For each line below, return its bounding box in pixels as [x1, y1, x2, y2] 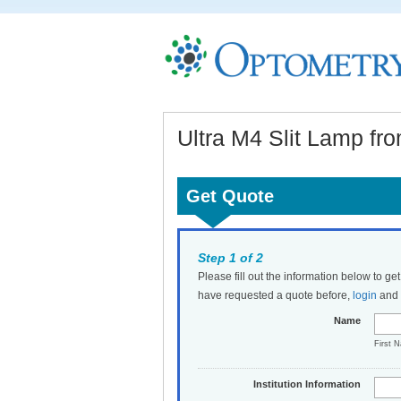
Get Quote [186, 186, 274, 206]
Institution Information [252, 379, 361, 389]
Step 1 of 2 [198, 251, 263, 265]
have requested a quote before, [198, 289, 353, 302]
